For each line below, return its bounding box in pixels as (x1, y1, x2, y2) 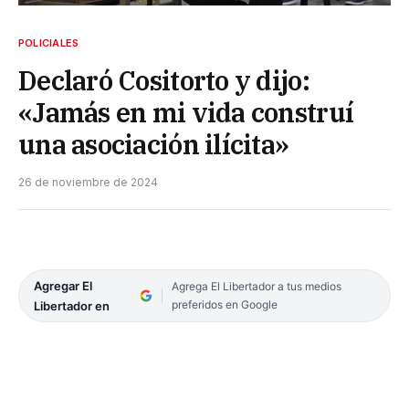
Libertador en (34, 298, 110, 313)
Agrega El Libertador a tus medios (171, 278, 341, 293)
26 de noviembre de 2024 (18, 174, 158, 189)
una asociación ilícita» (18, 126, 289, 162)
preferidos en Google (171, 297, 278, 311)
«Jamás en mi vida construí (18, 94, 354, 130)
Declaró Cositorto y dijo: (18, 62, 309, 98)
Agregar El (34, 278, 92, 293)
